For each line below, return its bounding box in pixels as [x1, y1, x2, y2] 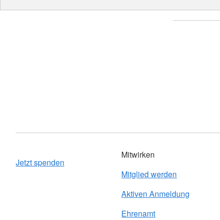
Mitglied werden [121, 168, 177, 180]
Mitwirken [121, 149, 155, 160]
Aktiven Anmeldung [121, 188, 190, 199]
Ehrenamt [121, 208, 156, 219]
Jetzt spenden [16, 157, 64, 168]
